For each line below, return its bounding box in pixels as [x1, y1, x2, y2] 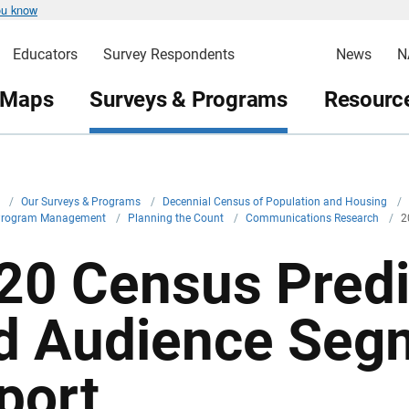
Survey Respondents [102, 46, 235, 63]
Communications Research [246, 212, 382, 225]
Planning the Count [128, 212, 226, 225]
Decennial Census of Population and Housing [163, 195, 390, 208]
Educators [12, 46, 78, 63]
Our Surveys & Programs [21, 195, 143, 208]
